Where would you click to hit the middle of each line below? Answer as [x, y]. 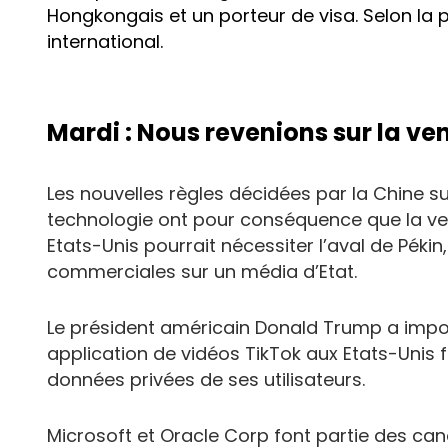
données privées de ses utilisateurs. [206, 379]
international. [107, 41]
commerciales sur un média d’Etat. [202, 271]
